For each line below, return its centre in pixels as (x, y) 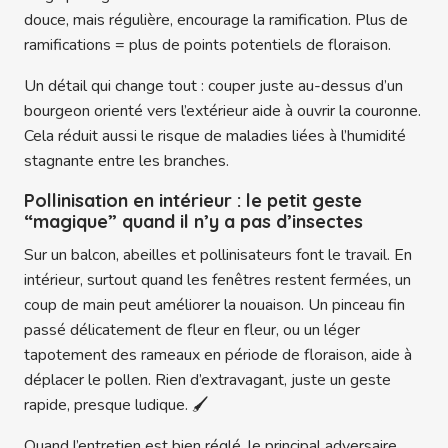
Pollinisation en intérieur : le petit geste (193, 201)
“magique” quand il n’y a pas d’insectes (193, 222)
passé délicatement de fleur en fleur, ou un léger (192, 330)
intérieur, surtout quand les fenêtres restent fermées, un (217, 280)
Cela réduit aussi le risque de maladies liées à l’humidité (215, 136)
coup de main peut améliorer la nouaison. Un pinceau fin (214, 305)
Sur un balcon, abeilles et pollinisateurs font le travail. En (218, 255)
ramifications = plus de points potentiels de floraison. (207, 45)
